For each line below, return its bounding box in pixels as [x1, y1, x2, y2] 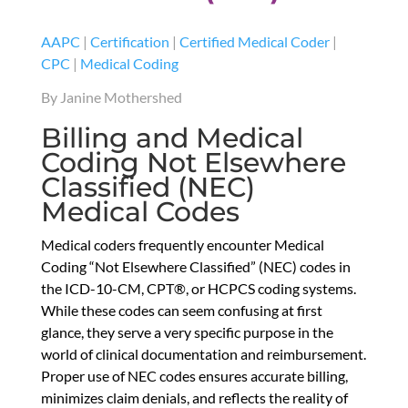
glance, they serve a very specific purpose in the [40, 322, 333, 341]
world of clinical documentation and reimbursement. [40, 344, 366, 362]
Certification [89, 32, 169, 50]
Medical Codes [40, 194, 240, 229]
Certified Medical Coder [178, 32, 330, 50]
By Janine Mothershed [40, 87, 182, 106]
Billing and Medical [40, 120, 303, 155]
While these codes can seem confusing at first [40, 301, 322, 319]
